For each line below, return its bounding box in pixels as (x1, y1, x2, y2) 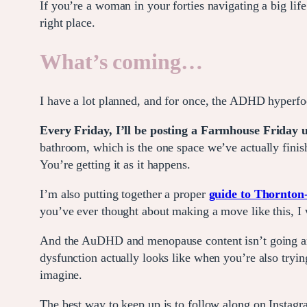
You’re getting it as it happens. (40, 157, 191, 171)
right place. (40, 15, 95, 29)
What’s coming (40, 49, 181, 75)
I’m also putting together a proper (40, 186, 209, 201)
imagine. (40, 267, 83, 282)
